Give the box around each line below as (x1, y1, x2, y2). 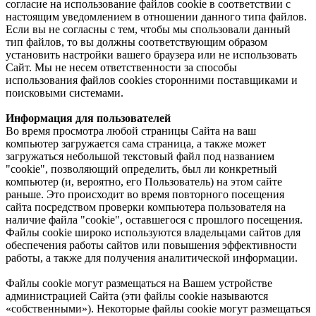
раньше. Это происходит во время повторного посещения (6, 188, 284, 200)
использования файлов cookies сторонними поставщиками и (6, 73, 298, 86)
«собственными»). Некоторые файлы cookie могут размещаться (6, 302, 310, 315)
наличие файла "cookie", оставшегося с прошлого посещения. (6, 213, 303, 226)
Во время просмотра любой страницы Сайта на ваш (6, 124, 256, 137)
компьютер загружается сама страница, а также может (6, 137, 266, 150)
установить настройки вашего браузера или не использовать (6, 48, 297, 61)
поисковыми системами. (6, 86, 123, 99)
